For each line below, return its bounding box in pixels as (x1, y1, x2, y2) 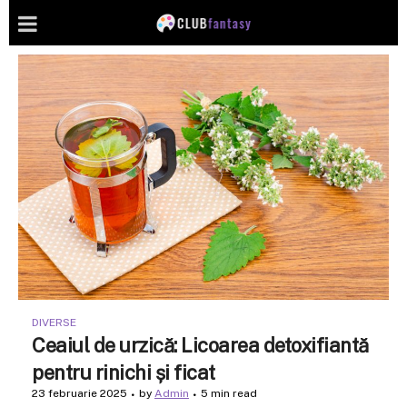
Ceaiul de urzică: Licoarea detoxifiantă (32, 333, 369, 357)
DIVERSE (32, 315, 76, 329)
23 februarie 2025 (32, 386, 127, 400)
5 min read (201, 386, 257, 400)
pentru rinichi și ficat (32, 360, 215, 384)
